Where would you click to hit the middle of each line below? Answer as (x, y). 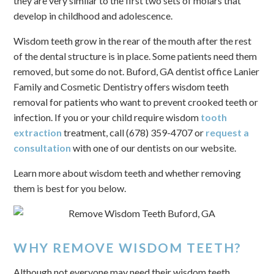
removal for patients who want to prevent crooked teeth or (136, 102)
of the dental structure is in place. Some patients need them (135, 56)
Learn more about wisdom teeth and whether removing (128, 173)
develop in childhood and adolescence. (93, 16)
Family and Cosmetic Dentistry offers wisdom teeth (121, 87)
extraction (38, 132)
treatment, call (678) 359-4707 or (134, 132)
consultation (43, 148)
